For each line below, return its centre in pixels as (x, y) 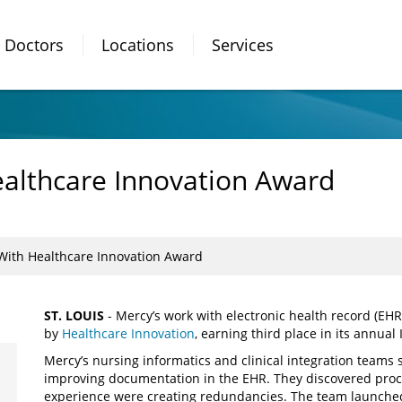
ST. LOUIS (76, 315)
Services (243, 44)
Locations (138, 44)
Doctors (34, 44)
